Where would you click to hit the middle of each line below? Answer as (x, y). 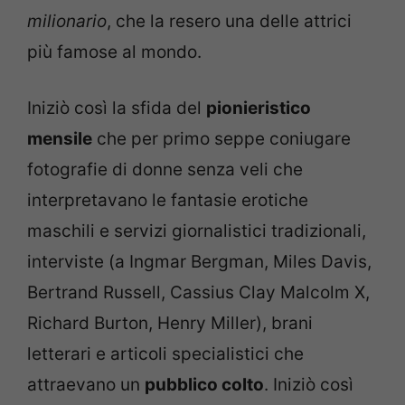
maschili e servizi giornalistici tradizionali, (197, 231)
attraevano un (86, 385)
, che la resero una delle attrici (229, 21)
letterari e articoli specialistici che (165, 354)
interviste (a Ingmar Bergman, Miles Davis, (199, 262)
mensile (60, 139)
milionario (67, 21)
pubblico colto (204, 385)
